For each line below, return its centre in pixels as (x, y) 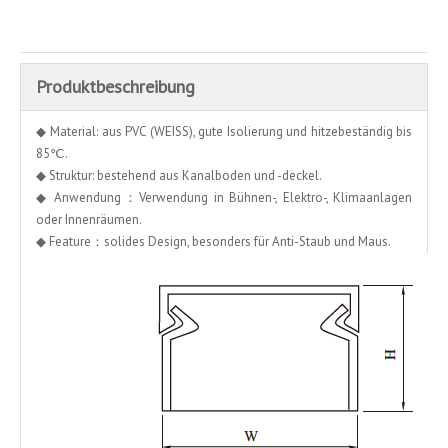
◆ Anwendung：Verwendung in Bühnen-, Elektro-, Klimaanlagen (224, 197)
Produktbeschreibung (115, 86)
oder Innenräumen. (89, 219)
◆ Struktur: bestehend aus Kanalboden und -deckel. (179, 175)
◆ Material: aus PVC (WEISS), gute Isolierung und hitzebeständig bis (224, 131)
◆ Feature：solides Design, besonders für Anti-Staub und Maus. (213, 241)
